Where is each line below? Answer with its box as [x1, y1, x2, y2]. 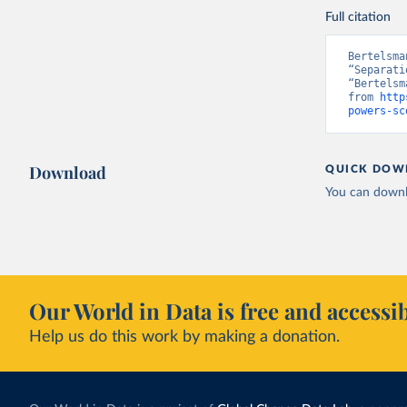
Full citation [325, 11, 392, 24]
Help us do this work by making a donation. [29, 329, 341, 345]
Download [29, 162, 107, 184]
